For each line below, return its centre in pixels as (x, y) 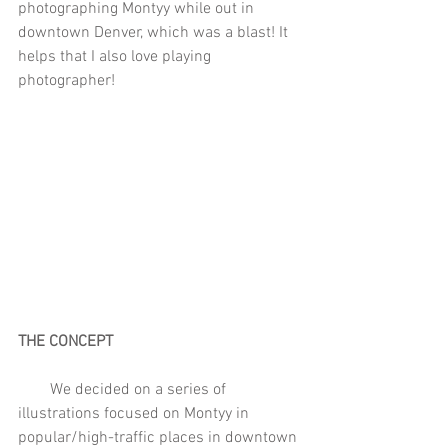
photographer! (66, 80)
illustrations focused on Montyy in (135, 413)
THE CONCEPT (65, 341)
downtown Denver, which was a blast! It (155, 32)
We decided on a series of (34, 389)
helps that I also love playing (116, 56)
